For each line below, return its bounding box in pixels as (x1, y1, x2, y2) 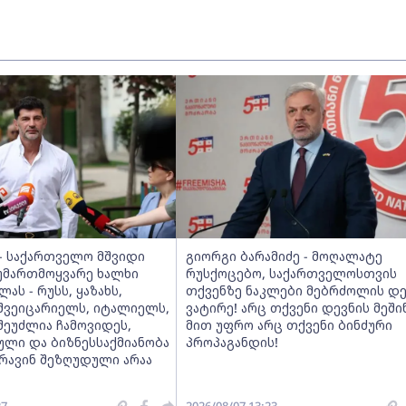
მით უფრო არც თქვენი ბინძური (186, 316, 392, 333)
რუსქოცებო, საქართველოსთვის (186, 265, 397, 282)
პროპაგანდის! (186, 333, 278, 351)
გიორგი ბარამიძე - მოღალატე (186, 247, 382, 265)
